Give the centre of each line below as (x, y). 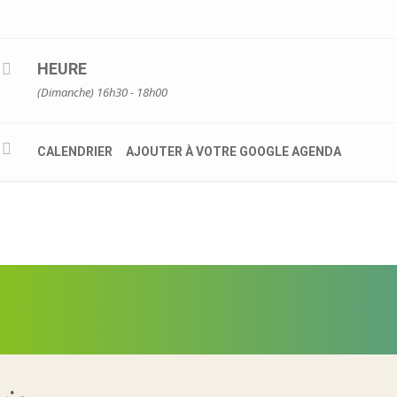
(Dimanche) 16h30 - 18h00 (103, 92)
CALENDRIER (75, 152)
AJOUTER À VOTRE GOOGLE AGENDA (234, 152)
